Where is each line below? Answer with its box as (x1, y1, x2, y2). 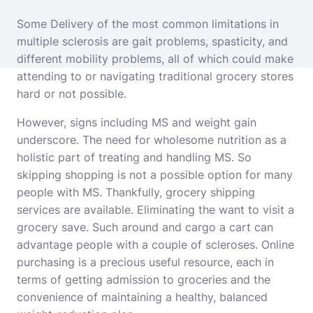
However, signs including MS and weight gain (17, 115, 256, 129)
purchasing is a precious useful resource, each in (17, 255, 274, 269)
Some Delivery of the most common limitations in (17, 17, 279, 31)
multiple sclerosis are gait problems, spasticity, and (17, 34, 288, 48)
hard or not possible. (17, 87, 126, 101)
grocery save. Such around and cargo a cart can (17, 220, 273, 234)
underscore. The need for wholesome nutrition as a (17, 133, 286, 147)
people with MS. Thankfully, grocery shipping (17, 185, 255, 199)
